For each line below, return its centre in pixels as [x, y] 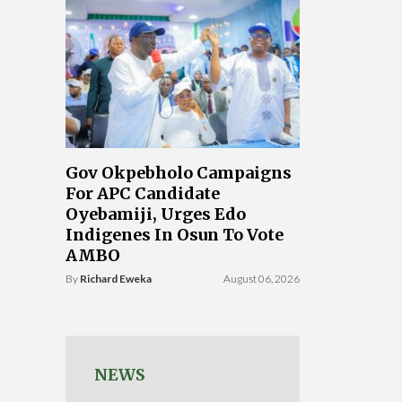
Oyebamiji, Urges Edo [156, 214]
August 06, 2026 [262, 279]
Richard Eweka [116, 279]
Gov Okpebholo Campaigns [179, 173]
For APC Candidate [143, 193]
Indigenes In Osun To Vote [175, 235]
